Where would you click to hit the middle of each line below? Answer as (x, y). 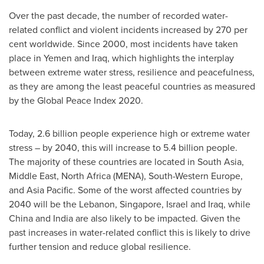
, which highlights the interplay (171, 58)
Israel (177, 204)
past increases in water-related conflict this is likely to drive (130, 232)
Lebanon (97, 204)
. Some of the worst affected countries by (157, 190)
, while (237, 204)
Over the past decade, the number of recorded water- (118, 16)
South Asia (220, 162)
